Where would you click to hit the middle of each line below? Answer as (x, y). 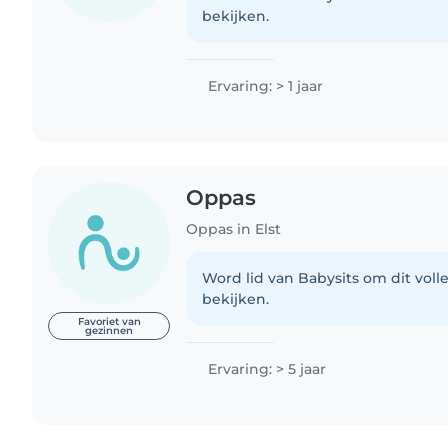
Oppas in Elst (234, 228)
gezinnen (109, 331)
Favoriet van (109, 322)
